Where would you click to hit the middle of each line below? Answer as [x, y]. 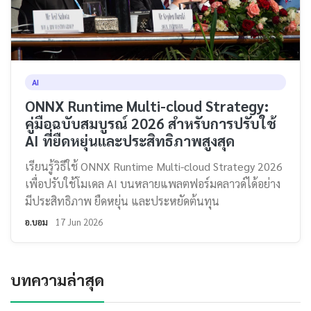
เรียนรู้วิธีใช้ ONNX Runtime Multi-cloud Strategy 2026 [154, 166]
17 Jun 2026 [79, 222]
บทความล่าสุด [57, 279]
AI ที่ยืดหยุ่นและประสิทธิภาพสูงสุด [130, 141]
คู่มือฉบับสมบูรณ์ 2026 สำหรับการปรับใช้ [151, 123]
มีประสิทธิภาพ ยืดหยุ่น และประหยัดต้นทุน [122, 201]
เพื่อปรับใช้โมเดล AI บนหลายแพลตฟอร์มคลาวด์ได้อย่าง [153, 184]
